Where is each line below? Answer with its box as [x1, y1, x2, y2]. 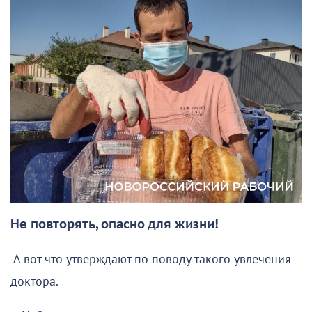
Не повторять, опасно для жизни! [10, 217, 219, 233]
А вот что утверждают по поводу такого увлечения [10, 252, 291, 267]
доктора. [10, 274, 58, 290]
